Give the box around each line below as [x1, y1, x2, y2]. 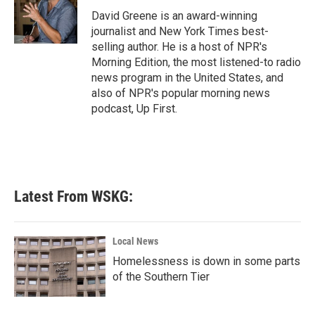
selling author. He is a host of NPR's [91, 40, 267, 53]
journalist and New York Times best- [91, 25, 269, 38]
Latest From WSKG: [14, 188, 133, 205]
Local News [112, 236, 158, 247]
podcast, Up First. [91, 102, 177, 115]
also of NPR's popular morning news [91, 86, 270, 100]
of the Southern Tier [112, 270, 210, 283]
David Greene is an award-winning [91, 9, 257, 22]
